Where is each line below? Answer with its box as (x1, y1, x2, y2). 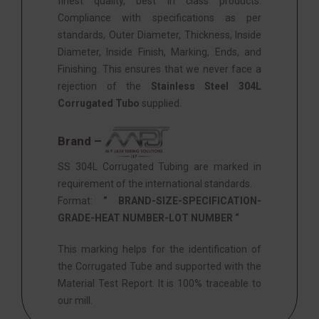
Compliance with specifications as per (58, 11, 261, 23)
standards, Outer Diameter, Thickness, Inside (58, 28, 261, 41)
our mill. (58, 294, 93, 306)
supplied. (140, 97, 182, 109)
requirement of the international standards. (58, 177, 252, 189)
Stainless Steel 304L (150, 80, 262, 92)
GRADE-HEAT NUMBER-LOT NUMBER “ (58, 211, 239, 224)
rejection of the (58, 80, 151, 92)
